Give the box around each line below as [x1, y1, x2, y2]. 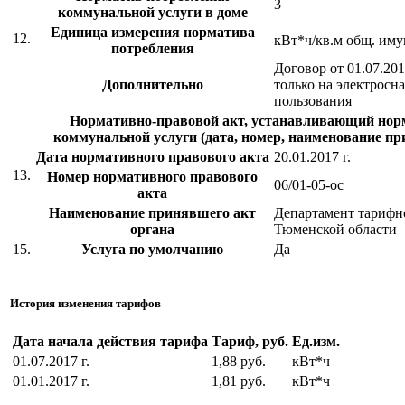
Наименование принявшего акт [49, 204, 256, 221]
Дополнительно [101, 76, 203, 92]
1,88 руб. [212, 353, 266, 369]
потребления [110, 40, 194, 56]
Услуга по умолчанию [81, 240, 223, 257]
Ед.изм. [292, 333, 340, 349]
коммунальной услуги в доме [57, 4, 248, 20]
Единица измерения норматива [50, 24, 255, 40]
